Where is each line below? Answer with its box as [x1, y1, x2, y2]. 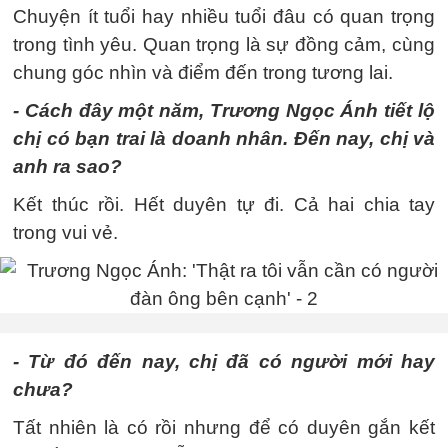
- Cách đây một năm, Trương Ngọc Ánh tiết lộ [13, 100, 435, 121]
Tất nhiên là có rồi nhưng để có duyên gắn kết [13, 417, 435, 438]
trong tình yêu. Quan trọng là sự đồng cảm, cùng [13, 34, 435, 55]
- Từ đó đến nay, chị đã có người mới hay [13, 351, 435, 372]
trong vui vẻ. [13, 222, 118, 243]
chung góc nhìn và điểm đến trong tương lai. [13, 62, 393, 83]
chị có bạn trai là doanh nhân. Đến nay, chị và [13, 128, 435, 149]
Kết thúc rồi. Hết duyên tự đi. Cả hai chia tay [13, 194, 435, 215]
